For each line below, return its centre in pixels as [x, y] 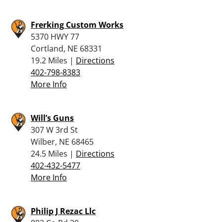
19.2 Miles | [53, 60]
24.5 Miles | [53, 153]
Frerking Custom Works [77, 25]
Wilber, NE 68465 [62, 141]
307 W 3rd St [54, 130]
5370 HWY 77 [55, 36]
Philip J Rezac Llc [63, 211]
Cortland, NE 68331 [66, 48]
